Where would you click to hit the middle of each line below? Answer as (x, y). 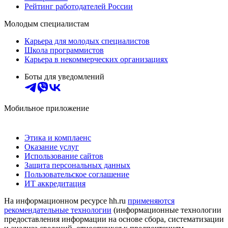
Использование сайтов (64, 156)
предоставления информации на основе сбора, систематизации (114, 219)
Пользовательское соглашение (77, 175)
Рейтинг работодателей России (79, 7)
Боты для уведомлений (64, 77)
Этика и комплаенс (58, 138)
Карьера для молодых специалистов (87, 41)
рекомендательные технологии (58, 210)
